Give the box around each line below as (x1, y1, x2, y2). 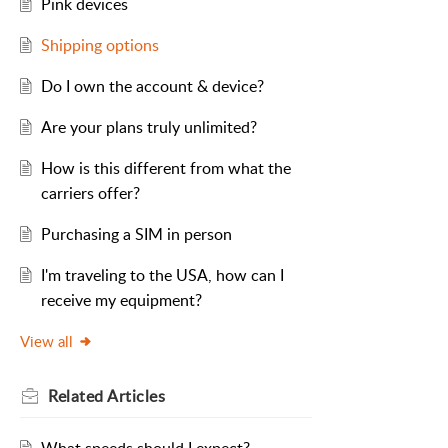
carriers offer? (40, 182, 140, 205)
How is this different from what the (40, 157, 291, 180)
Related (48, 385, 107, 408)
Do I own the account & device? (40, 75, 264, 98)
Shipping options (40, 34, 159, 57)
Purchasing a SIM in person (40, 223, 232, 246)
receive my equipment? (40, 289, 202, 312)
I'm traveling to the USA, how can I (40, 264, 284, 287)
